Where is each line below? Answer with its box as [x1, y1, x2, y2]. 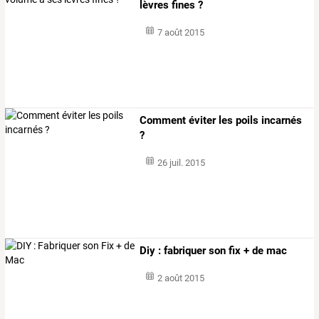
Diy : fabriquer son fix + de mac [140, 244, 288, 258]
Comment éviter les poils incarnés [140, 114, 303, 127]
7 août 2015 [157, 26, 204, 38]
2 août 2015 [157, 273, 204, 284]
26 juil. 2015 [157, 157, 205, 169]
